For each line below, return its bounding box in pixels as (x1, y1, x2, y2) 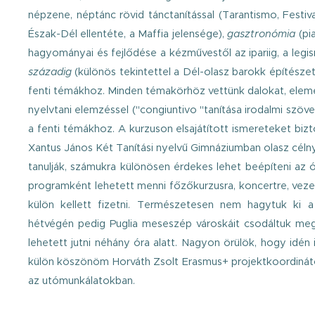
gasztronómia (227, 27, 299, 40)
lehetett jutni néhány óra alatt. (28, 236, 181, 249)
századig (28, 65, 72, 78)
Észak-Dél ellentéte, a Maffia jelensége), (28, 27, 228, 40)
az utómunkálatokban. (28, 274, 135, 287)
